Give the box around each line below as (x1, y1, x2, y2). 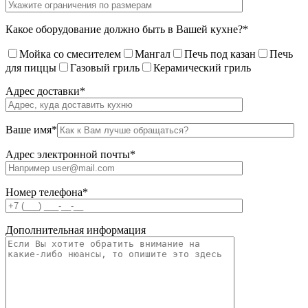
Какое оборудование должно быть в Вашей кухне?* (5, 23, 248, 36)
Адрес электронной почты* (5, 148, 135, 161)
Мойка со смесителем (19, 48, 121, 60)
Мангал (135, 48, 170, 60)
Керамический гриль (153, 62, 251, 74)
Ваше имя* (5, 124, 57, 136)
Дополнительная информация (5, 224, 146, 236)
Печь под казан (184, 48, 256, 60)
